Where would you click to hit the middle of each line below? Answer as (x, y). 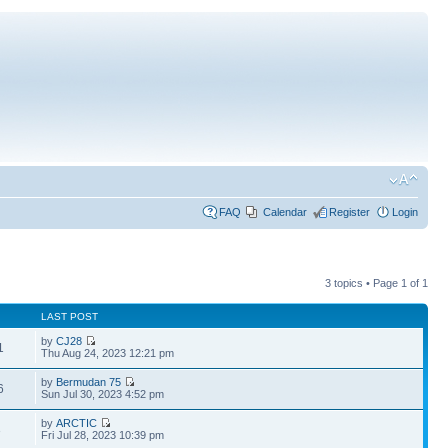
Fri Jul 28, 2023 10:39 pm (103, 435)
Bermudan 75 (89, 382)
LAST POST (70, 316)
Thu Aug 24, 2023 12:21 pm (108, 353)
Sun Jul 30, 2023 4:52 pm (103, 394)
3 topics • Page (363, 283)
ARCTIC (77, 423)
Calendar (285, 212)
